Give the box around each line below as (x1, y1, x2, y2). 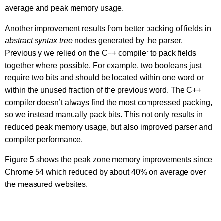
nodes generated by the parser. (73, 36, 183, 45)
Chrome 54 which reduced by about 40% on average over (5, 167, 206, 176)
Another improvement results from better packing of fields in (5, 24, 211, 33)
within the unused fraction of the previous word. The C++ (5, 85, 201, 94)
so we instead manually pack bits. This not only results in (5, 110, 203, 119)
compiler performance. (5, 135, 83, 144)
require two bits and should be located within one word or (5, 73, 204, 82)
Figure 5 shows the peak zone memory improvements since (5, 155, 212, 164)
